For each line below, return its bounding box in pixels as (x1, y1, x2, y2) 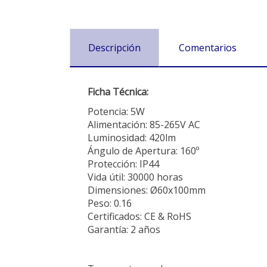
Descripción (88, 41, 141, 54)
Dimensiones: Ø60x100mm (88, 184, 206, 197)
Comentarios (179, 41, 237, 54)
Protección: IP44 (88, 157, 159, 170)
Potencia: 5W (88, 105, 145, 118)
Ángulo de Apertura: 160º (88, 144, 199, 157)
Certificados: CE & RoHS (88, 210, 191, 223)
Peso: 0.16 (88, 197, 132, 210)
